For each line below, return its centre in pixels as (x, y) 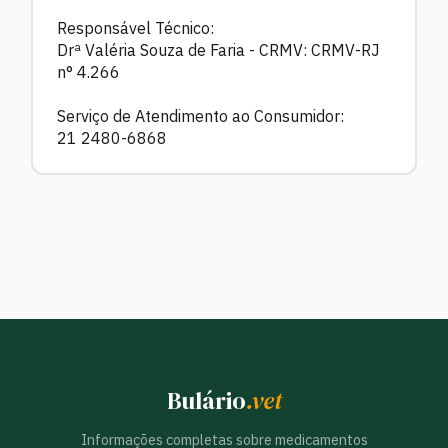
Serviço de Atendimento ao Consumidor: (200, 116)
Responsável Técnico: (135, 28)
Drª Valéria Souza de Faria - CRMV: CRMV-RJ (218, 50)
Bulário (206, 401)
